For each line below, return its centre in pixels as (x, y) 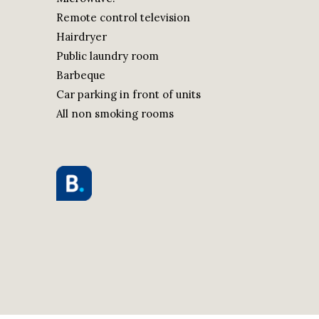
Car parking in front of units (128, 94)
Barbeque (80, 75)
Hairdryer (81, 37)
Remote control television (123, 17)
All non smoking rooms (115, 114)
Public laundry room (107, 56)
